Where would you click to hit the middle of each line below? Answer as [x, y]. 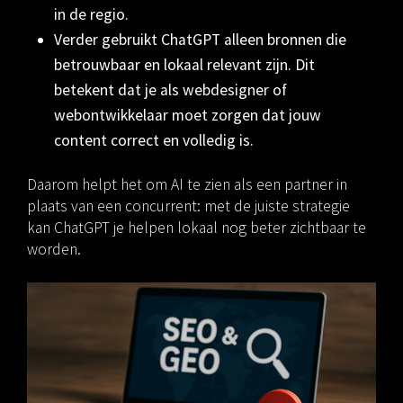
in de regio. [91, 15]
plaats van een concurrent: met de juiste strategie [188, 206]
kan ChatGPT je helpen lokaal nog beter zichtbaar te [197, 228]
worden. [54, 250]
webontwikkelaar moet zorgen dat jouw [188, 116]
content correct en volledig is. [154, 141]
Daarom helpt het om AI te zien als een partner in [187, 185]
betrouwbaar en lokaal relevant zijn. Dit [184, 65]
